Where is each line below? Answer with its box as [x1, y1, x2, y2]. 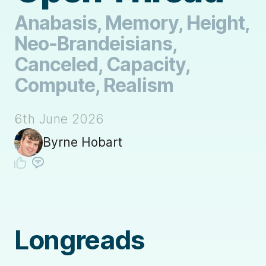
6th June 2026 [14, 111, 104, 126]
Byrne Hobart [43, 135, 122, 150]
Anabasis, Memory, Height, [14, 11, 250, 34]
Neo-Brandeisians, [14, 31, 177, 55]
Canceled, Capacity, [14, 52, 190, 76]
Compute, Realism [14, 73, 173, 97]
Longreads [14, 223, 145, 256]
